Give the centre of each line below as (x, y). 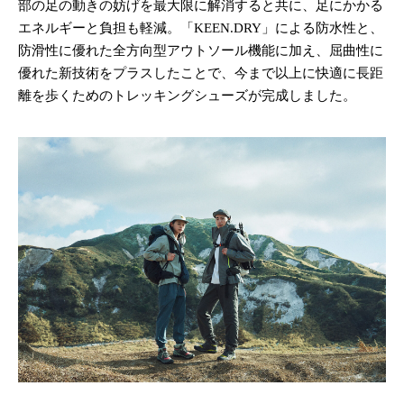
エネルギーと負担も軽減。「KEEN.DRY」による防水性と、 (201, 28)
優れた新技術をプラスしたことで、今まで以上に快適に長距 (201, 73)
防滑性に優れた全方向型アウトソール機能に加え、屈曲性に (201, 51)
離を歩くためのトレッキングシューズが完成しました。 (187, 96)
